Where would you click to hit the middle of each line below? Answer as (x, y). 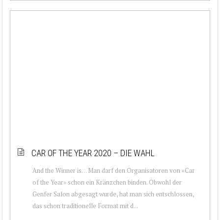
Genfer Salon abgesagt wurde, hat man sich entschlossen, (113, 194)
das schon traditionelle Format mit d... (85, 206)
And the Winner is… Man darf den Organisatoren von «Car (114, 170)
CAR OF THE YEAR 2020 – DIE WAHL (93, 153)
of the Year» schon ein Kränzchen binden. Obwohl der (107, 182)
